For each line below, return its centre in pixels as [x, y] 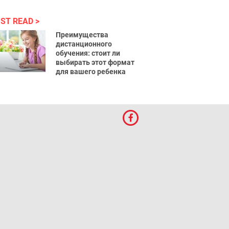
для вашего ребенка [91, 72]
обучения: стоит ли [88, 53]
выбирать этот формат [95, 62]
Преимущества [82, 35]
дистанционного [84, 44]
